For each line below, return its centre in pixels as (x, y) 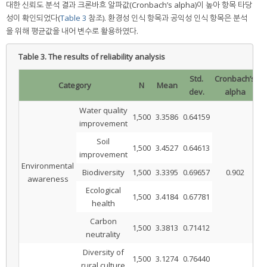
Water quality (103, 110)
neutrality (103, 234)
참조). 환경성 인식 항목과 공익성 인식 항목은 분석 (167, 18)
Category (74, 85)
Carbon (103, 221)
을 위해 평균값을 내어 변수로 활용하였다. (72, 31)
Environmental (48, 165)
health (103, 203)
